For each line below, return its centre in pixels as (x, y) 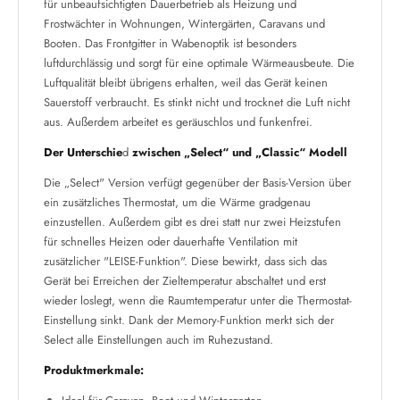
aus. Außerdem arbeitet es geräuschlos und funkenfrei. (178, 122)
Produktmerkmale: (94, 370)
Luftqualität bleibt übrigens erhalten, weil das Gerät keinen (186, 83)
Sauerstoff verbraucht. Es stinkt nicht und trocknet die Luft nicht (197, 102)
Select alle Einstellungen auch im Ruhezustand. (158, 340)
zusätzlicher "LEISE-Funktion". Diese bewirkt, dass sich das (185, 261)
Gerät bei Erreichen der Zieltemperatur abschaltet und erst (185, 281)
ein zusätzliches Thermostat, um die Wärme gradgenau (177, 202)
